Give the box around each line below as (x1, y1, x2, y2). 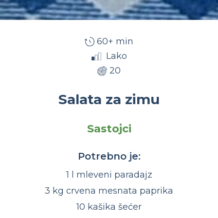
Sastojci (87, 122, 131, 136)
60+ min (97, 36, 133, 47)
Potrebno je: (77, 150, 141, 163)
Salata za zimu (58, 91, 160, 108)
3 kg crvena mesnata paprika (45, 185, 173, 197)
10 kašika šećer (76, 201, 142, 213)
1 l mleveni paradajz (66, 169, 152, 181)
